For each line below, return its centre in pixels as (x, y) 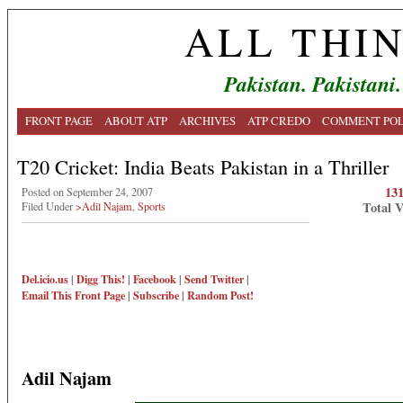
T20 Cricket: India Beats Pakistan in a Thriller (203, 166)
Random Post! (220, 296)
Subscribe (156, 296)
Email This (47, 296)
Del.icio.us (45, 279)
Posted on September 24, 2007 (87, 192)
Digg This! (101, 279)
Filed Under (49, 206)
